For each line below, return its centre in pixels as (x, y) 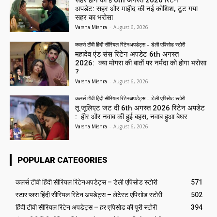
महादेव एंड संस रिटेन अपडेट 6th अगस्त (127, 54)
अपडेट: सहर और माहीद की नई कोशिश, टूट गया (137, 8)
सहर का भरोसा (94, 17)
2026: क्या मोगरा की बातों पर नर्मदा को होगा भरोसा (141, 63)
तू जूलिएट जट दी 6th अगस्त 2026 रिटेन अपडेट (140, 108)
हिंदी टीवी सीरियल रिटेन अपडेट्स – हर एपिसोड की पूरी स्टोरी (86, 208)
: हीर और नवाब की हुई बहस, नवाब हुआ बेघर (132, 117)
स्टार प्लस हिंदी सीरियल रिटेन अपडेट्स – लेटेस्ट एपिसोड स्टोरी (89, 195)
